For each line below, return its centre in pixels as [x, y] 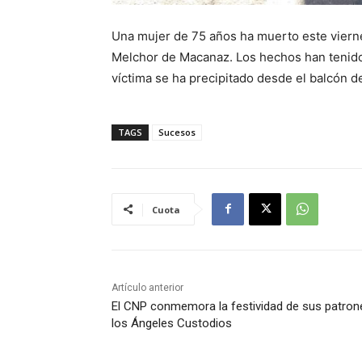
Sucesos [177, 132]
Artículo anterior [147, 287]
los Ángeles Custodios [172, 323]
